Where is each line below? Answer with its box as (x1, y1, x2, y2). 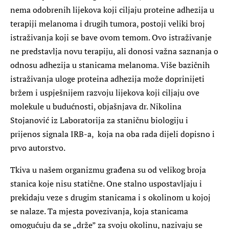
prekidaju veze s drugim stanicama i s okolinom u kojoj (10, 191, 211, 203)
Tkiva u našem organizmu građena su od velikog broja (10, 164, 206, 175)
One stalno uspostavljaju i (106, 177, 202, 189)
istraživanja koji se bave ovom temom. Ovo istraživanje (10, 31, 212, 43)
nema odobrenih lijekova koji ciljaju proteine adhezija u (10, 4, 214, 15)
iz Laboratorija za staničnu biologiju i (49, 114, 188, 126)
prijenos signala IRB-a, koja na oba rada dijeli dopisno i (10, 128, 215, 140)
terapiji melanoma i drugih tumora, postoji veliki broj (10, 17, 205, 29)
